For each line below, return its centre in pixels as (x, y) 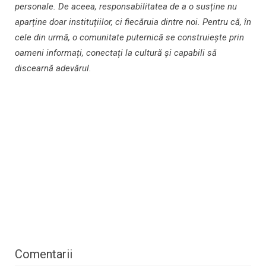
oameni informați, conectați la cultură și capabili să (116, 53)
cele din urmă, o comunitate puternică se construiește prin (129, 38)
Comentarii (44, 254)
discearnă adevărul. (53, 69)
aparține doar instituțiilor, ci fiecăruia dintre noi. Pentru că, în (133, 22)
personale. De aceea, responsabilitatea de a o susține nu (126, 7)
